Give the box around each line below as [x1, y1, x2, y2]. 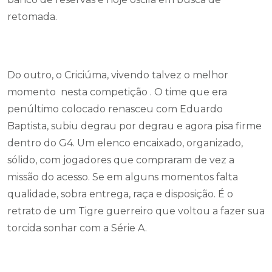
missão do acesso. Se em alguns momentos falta [7, 171, 238, 183]
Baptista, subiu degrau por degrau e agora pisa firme [7, 120, 262, 132]
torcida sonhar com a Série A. [7, 222, 147, 234]
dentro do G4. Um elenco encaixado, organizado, [7, 137, 243, 149]
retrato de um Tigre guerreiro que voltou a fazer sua [7, 205, 265, 217]
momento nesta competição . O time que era [7, 86, 227, 98]
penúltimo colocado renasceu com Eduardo [7, 103, 223, 115]
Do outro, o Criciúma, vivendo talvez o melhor [7, 69, 228, 81]
